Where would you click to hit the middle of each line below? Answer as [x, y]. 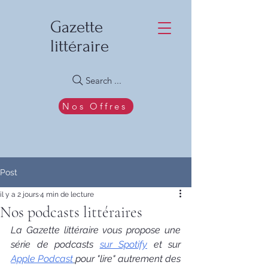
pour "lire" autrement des [128, 259]
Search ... [103, 80]
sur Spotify [123, 244]
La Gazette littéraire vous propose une [96, 230]
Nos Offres [95, 106]
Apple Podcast [42, 259]
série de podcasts [52, 244]
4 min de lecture [67, 194]
